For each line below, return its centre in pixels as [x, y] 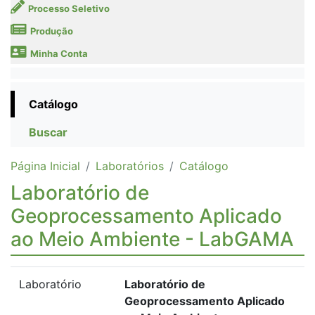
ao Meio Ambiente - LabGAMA [152, 239]
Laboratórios [130, 166]
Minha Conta [59, 53]
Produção [52, 31]
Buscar [48, 132]
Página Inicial [45, 166]
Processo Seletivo [69, 8]
